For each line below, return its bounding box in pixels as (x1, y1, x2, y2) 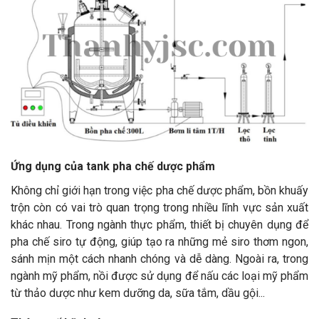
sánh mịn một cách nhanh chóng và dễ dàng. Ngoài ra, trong (11, 252, 308, 266)
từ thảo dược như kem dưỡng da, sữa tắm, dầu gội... (11, 286, 265, 300)
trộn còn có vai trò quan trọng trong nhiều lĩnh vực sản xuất (11, 201, 308, 215)
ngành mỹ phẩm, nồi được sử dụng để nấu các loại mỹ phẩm (11, 269, 308, 283)
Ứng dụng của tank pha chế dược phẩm (11, 159, 215, 174)
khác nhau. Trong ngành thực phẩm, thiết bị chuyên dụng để (11, 218, 308, 232)
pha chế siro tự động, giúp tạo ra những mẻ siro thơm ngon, (11, 235, 308, 249)
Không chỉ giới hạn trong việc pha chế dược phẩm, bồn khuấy (11, 184, 308, 198)
